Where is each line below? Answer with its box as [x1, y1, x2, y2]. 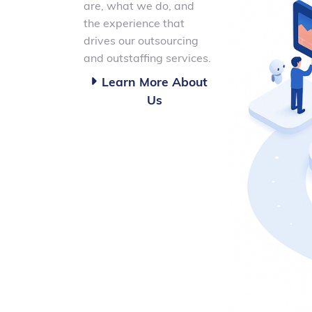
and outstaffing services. [84, 51, 211, 65]
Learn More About [102, 74, 208, 89]
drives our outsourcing [84, 33, 198, 47]
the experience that [84, 16, 185, 30]
